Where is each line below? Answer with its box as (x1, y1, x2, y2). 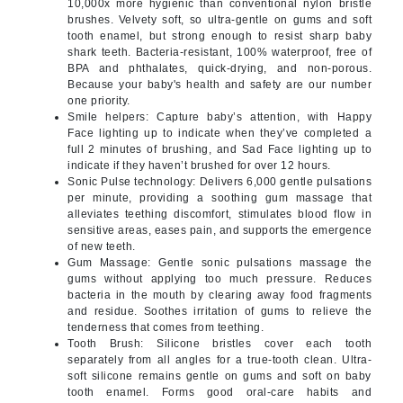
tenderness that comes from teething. (67, 321, 264, 334)
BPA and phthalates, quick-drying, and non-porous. (67, 62, 372, 75)
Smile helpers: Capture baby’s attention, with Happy (67, 111, 372, 123)
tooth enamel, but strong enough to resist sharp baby (67, 30, 372, 42)
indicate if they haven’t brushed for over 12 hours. (67, 159, 331, 172)
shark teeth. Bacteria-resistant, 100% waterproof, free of (67, 46, 372, 58)
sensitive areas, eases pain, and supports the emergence (67, 224, 372, 237)
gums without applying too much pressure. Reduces (67, 273, 372, 285)
